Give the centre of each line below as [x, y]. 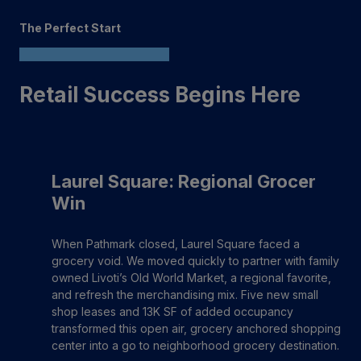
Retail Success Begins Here [160, 95]
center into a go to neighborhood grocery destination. [195, 345]
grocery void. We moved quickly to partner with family [195, 261]
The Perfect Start [70, 28]
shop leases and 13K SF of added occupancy [172, 311]
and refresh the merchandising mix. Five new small [185, 295]
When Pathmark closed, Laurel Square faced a [176, 244]
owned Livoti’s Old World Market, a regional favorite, [191, 278]
